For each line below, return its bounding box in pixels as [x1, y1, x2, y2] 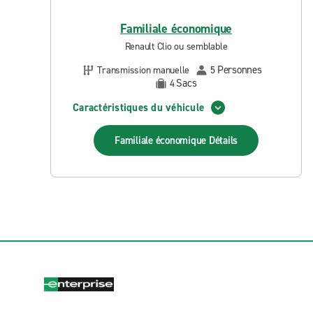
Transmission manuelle [97, 63, 190, 77]
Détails [208, 133, 238, 147]
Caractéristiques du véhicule [73, 100, 204, 115]
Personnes [217, 63, 262, 77]
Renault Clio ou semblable [124, 40, 228, 53]
